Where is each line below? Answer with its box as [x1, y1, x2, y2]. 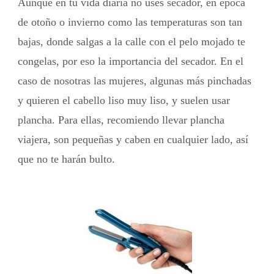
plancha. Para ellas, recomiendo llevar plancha [18, 114, 224, 127]
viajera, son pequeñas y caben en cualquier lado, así [18, 133, 248, 146]
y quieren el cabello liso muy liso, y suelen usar [18, 94, 230, 107]
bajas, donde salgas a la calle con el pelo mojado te [18, 35, 245, 48]
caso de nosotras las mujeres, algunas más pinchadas [18, 75, 251, 87]
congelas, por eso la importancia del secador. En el [18, 55, 243, 68]
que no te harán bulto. [18, 153, 115, 166]
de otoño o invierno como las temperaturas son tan [18, 16, 242, 29]
